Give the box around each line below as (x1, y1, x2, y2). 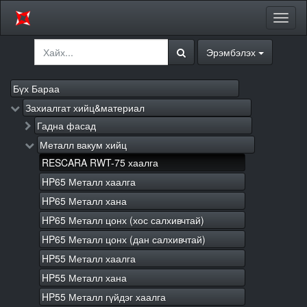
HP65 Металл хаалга (42, 175, 136, 188)
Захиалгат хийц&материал (25, 101, 145, 114)
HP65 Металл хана (42, 194, 127, 208)
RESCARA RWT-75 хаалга (42, 156, 158, 169)
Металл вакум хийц (40, 138, 127, 151)
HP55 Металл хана (42, 271, 127, 284)
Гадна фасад (37, 119, 96, 132)
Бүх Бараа (13, 82, 60, 95)
